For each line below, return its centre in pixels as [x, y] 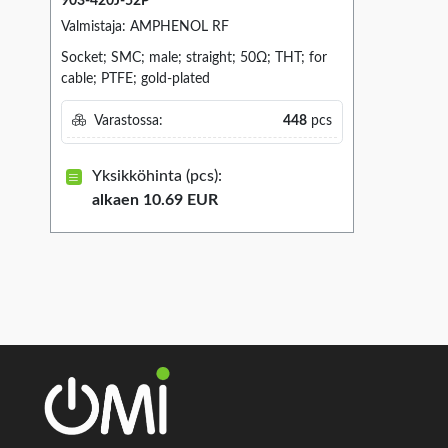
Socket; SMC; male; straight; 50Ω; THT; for [194, 58]
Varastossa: [126, 121]
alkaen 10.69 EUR [154, 199]
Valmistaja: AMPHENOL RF [145, 27]
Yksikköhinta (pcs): [156, 175]
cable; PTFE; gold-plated [135, 79]
